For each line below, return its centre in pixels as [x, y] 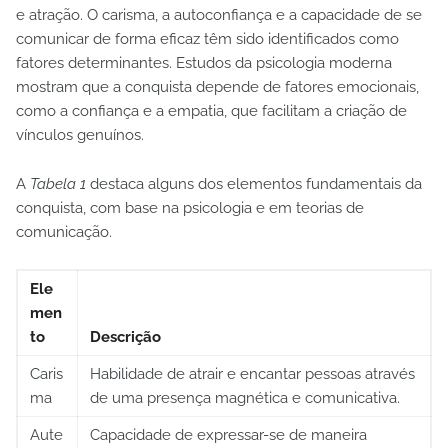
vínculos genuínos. [80, 134]
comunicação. [64, 231]
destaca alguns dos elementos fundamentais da [254, 183]
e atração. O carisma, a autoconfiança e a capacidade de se [219, 14]
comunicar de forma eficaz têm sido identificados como [207, 38]
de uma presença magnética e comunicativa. [245, 397]
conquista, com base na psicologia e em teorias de [190, 207]
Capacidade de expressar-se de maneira [228, 434]
